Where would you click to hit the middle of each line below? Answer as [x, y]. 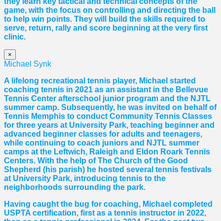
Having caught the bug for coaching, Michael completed [108, 204]
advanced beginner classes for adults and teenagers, [103, 134]
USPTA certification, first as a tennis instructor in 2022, [105, 213]
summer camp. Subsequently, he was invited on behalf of [110, 108]
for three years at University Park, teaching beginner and [109, 125]
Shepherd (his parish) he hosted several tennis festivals [108, 170]
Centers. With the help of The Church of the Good [96, 161]
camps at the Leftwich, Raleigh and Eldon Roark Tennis [107, 152]
